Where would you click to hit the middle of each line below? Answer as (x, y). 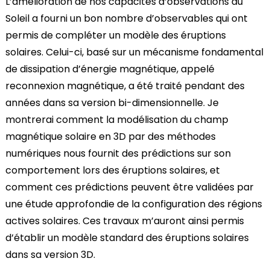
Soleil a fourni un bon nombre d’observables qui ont (126, 18)
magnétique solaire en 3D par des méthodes (110, 137)
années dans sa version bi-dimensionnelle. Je (112, 103)
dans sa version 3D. (51, 255)
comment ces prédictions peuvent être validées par (129, 187)
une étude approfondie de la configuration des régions (133, 204)
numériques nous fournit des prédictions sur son (118, 153)
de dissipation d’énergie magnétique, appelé (110, 69)
